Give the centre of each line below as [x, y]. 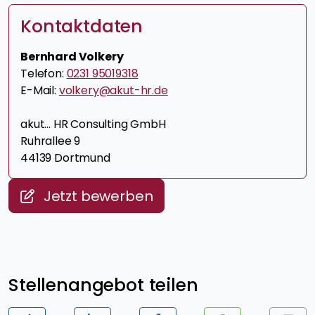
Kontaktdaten [82, 27]
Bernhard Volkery [72, 57]
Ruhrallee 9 [51, 141]
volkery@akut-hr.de [113, 91]
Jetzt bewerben [96, 197]
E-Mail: [40, 91]
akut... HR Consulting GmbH [93, 124]
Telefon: [44, 74]
